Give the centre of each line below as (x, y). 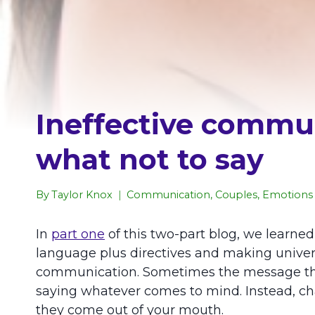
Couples (237, 194)
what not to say (150, 160)
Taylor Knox (82, 194)
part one (78, 234)
